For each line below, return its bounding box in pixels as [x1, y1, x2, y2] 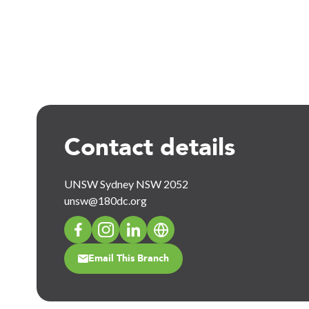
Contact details [64, 132, 236, 161]
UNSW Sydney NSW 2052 [64, 177, 189, 190]
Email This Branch [88, 252, 170, 264]
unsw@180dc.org [64, 194, 148, 207]
